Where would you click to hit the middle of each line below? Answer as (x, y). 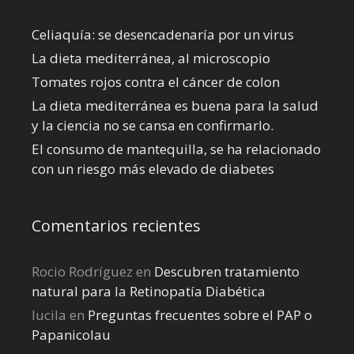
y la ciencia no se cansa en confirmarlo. (153, 125)
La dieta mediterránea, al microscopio (151, 58)
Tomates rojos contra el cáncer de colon (156, 81)
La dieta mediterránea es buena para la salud (175, 105)
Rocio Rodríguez (82, 271)
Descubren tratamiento (227, 271)
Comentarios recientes (116, 225)
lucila (49, 314)
